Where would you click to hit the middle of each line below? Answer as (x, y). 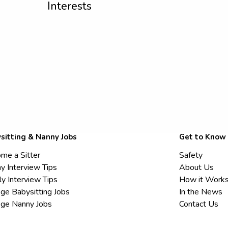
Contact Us (199, 204)
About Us (197, 167)
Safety (191, 155)
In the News (201, 192)
